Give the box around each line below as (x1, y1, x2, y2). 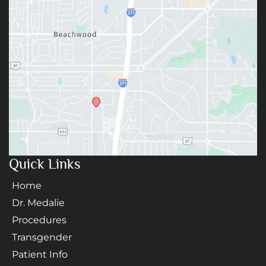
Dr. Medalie (12, 197, 65, 208)
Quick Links (9, 155, 81, 172)
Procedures (12, 214, 66, 226)
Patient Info (12, 248, 68, 260)
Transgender (12, 231, 72, 243)
